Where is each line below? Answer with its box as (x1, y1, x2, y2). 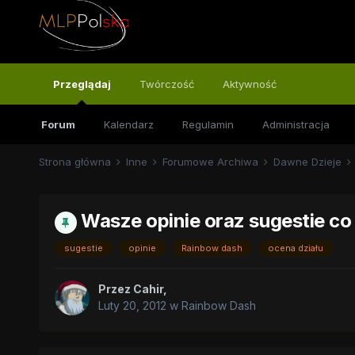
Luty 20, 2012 (97, 298, 166, 312)
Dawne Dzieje (273, 155, 345, 168)
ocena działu (267, 242, 323, 254)
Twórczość (139, 78, 194, 90)
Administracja (261, 118, 330, 131)
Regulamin (181, 118, 234, 131)
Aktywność (222, 78, 277, 90)
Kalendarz (103, 118, 154, 131)
